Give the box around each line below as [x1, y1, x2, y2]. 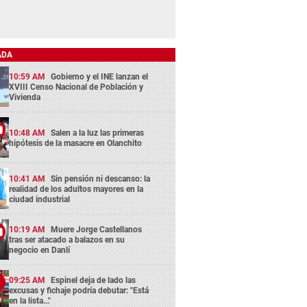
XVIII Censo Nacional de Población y [9, 82, 144, 92]
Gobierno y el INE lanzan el [51, 71, 149, 82]
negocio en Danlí [9, 245, 71, 255]
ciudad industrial [9, 194, 71, 204]
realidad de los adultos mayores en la [9, 184, 144, 194]
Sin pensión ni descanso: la [51, 173, 151, 184]
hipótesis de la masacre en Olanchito [9, 138, 143, 148]
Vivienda [9, 92, 41, 102]
